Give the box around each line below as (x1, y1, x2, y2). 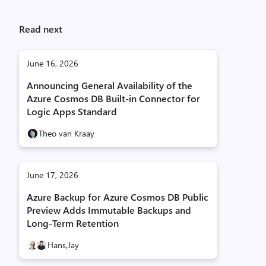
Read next (19, 23, 62, 35)
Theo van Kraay (39, 128, 94, 139)
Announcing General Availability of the (27, 79, 192, 91)
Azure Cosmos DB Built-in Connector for (27, 92, 200, 104)
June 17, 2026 (27, 169, 78, 180)
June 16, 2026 (27, 58, 78, 69)
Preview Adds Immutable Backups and (27, 204, 191, 216)
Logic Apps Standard (27, 105, 117, 118)
